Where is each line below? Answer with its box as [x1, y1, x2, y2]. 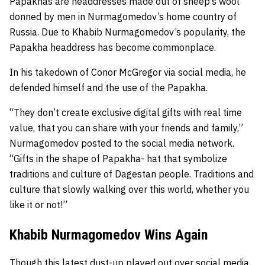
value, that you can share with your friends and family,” [9, 121, 243, 134]
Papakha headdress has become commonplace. [9, 41, 216, 53]
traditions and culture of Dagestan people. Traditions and [9, 167, 254, 180]
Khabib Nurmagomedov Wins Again [9, 226, 208, 243]
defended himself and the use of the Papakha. [9, 81, 208, 93]
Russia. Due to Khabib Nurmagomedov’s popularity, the [9, 25, 245, 38]
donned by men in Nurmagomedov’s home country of [9, 10, 237, 22]
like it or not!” [9, 198, 67, 211]
